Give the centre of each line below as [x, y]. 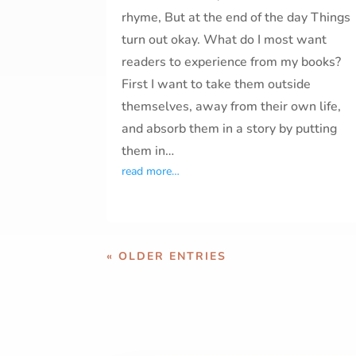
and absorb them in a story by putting [230, 129]
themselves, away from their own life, [232, 107]
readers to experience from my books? [232, 62]
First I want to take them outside [217, 85]
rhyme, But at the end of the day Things [236, 18]
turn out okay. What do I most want [224, 40]
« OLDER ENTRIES [167, 257]
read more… [151, 172]
